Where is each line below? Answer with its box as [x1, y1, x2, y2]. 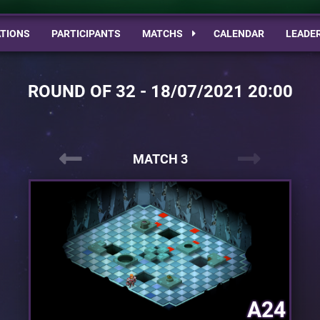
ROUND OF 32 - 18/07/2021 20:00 [27, 81, 293, 101]
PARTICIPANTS [51, 28, 121, 39]
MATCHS [141, 28, 185, 39]
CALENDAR [213, 28, 264, 39]
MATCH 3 [132, 151, 188, 166]
